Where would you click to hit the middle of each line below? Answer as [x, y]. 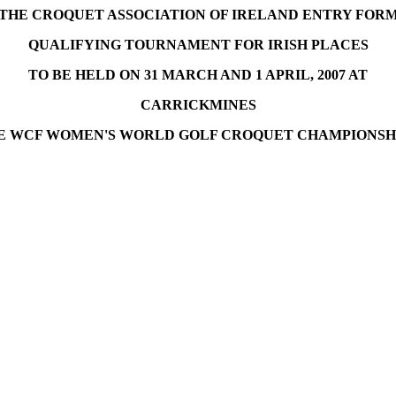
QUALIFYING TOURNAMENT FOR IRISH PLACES [198, 45]
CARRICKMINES [198, 105]
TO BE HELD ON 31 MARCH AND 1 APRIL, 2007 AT [198, 75]
